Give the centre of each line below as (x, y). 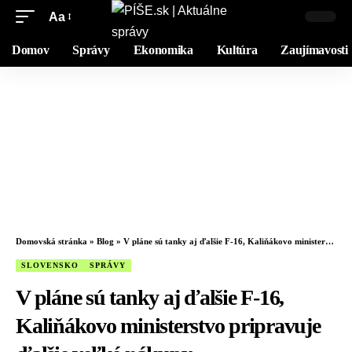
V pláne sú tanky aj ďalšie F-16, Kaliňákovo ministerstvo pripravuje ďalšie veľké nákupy (224, 241)
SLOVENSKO (50, 265)
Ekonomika (163, 50)
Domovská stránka (51, 241)
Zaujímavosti (314, 50)
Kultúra (237, 50)
